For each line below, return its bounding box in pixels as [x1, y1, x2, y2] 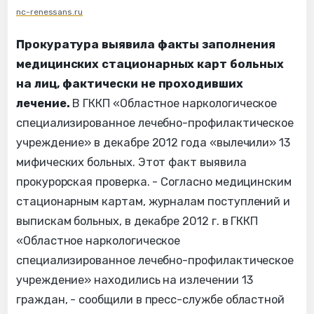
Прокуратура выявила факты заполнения [16, 37, 275, 51]
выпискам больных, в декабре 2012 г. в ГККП [16, 214, 259, 228]
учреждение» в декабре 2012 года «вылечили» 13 [16, 135, 291, 149]
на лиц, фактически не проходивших [16, 76, 243, 90]
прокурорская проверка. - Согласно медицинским [16, 175, 292, 189]
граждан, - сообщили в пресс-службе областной [16, 292, 285, 306]
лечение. [16, 96, 70, 110]
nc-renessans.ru [16, 6, 83, 17]
